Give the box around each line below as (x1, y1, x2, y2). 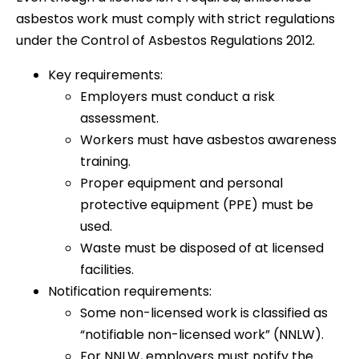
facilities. (80, 260, 134, 279)
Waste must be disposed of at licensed (80, 238, 324, 257)
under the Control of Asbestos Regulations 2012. (16, 30, 315, 50)
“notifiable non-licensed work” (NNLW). (80, 325, 324, 344)
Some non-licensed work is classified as (80, 303, 328, 322)
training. (80, 151, 131, 171)
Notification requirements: (48, 281, 212, 301)
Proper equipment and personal (80, 173, 283, 192)
